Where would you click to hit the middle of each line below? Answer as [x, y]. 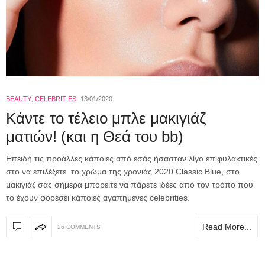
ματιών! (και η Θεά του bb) [95, 137]
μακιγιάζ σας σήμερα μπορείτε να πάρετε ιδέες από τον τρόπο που [130, 185]
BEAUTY [19, 99]
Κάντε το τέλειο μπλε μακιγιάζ [106, 119]
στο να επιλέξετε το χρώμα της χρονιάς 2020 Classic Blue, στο [123, 172]
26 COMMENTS [79, 227]
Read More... [227, 226]
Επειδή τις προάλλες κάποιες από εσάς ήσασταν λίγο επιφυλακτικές [132, 159]
